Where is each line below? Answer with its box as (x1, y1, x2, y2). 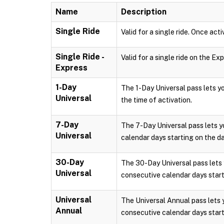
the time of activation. (121, 96, 192, 104)
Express (55, 63, 87, 72)
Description (121, 7, 166, 16)
